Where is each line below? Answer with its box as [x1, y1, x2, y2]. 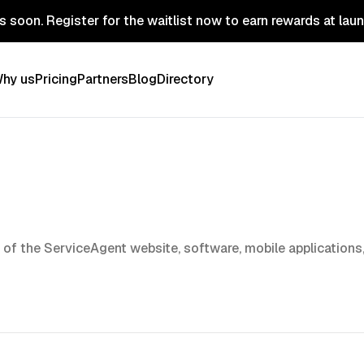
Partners [76, 71, 128, 88]
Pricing [34, 71, 77, 88]
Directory [156, 71, 214, 88]
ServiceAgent [44, 240, 127, 257]
